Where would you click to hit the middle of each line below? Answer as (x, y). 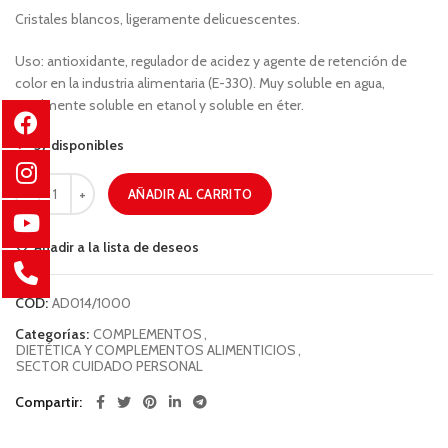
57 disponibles (79, 145)
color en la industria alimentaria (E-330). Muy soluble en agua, (200, 83)
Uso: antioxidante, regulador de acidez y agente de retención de (211, 61)
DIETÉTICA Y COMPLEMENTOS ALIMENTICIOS (156, 350)
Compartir (47, 402)
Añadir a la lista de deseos (116, 247)
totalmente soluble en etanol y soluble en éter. (159, 105)
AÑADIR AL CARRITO (190, 194)
